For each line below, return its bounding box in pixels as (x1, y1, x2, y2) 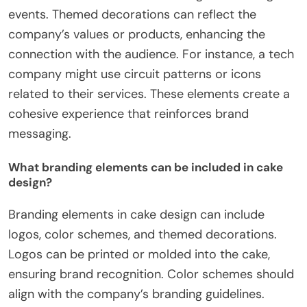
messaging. (8, 125, 71, 143)
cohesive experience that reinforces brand (8, 106, 249, 123)
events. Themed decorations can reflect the (8, 6, 256, 23)
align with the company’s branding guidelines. (8, 286, 265, 303)
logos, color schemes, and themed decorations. (8, 226, 277, 243)
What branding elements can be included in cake (8, 159, 283, 175)
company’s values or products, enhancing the (8, 26, 265, 43)
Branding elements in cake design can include (8, 206, 265, 223)
